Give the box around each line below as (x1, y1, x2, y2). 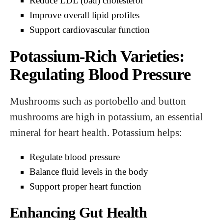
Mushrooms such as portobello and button (10, 95, 186, 107)
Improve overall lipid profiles (29, 10, 139, 20)
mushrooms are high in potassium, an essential (10, 111, 203, 122)
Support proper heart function (29, 181, 141, 192)
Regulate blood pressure (29, 152, 120, 162)
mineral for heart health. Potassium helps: (10, 127, 182, 138)
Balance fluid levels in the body (29, 166, 148, 177)
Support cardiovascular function (29, 25, 150, 35)
